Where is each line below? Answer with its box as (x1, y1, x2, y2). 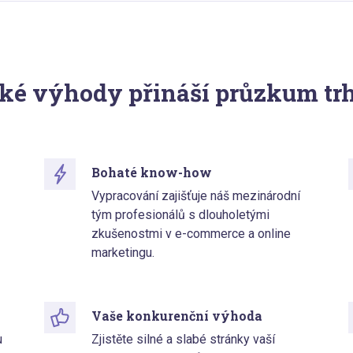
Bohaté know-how (91, 164, 212, 181)
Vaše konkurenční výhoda (91, 307, 262, 325)
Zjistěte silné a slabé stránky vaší (91, 332, 275, 347)
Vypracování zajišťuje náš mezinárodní (91, 188, 300, 204)
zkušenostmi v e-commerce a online (91, 226, 291, 242)
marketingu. (91, 245, 154, 261)
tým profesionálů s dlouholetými (91, 207, 269, 223)
